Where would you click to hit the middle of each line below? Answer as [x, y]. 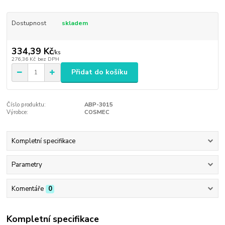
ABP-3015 [98, 104]
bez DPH [48, 59]
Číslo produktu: [26, 104]
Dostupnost [29, 23]
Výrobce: [18, 112]
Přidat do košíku [99, 72]
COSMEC [97, 112]
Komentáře [27, 189]
